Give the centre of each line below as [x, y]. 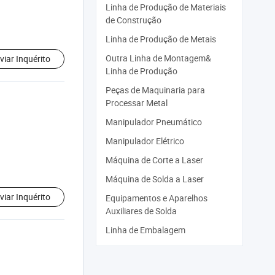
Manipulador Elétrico [145, 141]
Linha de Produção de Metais [161, 39]
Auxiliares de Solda [141, 211]
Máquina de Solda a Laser [155, 179]
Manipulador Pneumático [154, 122]
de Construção [134, 20]
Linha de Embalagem [145, 230]
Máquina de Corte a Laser [154, 160]
